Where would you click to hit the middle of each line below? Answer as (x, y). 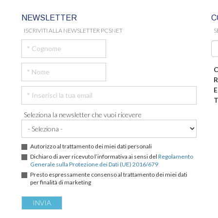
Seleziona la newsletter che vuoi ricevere (83, 115)
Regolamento (176, 156)
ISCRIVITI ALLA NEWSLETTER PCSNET (73, 30)
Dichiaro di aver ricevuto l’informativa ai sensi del (94, 156)
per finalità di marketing (61, 182)
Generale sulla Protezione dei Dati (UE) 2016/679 (94, 164)
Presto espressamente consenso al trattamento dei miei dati (109, 174)
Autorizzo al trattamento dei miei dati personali (91, 146)
